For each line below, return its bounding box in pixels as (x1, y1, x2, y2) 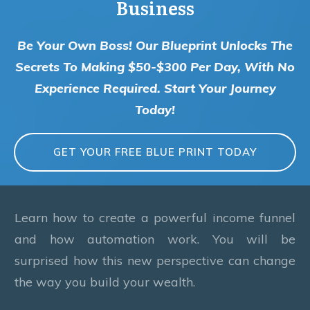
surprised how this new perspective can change (15, 252, 295, 268)
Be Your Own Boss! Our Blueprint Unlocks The (17, 37, 293, 53)
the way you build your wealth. (15, 273, 195, 290)
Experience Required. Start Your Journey (34, 80, 276, 96)
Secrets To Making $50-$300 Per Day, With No (15, 58, 295, 75)
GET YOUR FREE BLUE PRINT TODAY (53, 145, 257, 158)
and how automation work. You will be (15, 230, 295, 247)
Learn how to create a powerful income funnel (15, 209, 295, 226)
